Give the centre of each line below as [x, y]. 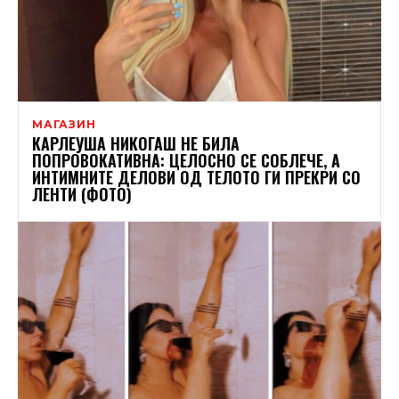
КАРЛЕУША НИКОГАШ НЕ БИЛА [136, 143]
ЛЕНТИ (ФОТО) [82, 194]
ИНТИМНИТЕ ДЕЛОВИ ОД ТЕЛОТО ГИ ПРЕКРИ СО [196, 177]
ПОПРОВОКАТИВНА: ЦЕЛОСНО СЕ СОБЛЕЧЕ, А [186, 160]
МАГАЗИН [64, 124]
